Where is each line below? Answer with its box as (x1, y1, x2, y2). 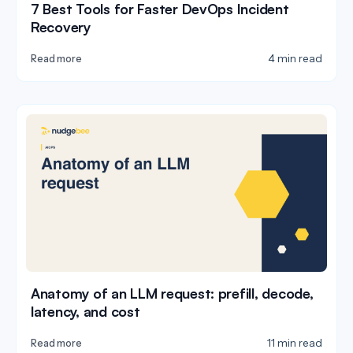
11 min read (267, 336, 322, 350)
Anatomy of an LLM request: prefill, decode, (31, 284, 314, 303)
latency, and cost (31, 303, 140, 321)
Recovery (31, 17, 91, 35)
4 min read (268, 51, 322, 65)
